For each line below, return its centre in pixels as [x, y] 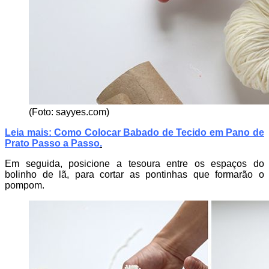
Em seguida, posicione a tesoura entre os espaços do [134, 164]
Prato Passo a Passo [52, 144]
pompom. [25, 186]
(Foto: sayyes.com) [69, 112]
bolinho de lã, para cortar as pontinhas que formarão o [134, 175]
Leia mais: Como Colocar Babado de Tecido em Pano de [134, 133]
